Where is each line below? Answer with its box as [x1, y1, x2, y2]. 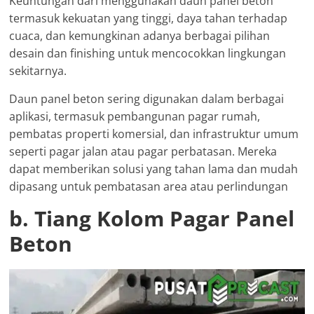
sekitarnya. [9, 62, 67, 78]
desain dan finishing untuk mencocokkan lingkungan [9, 45, 287, 61]
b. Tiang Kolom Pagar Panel [9, 203, 295, 233]
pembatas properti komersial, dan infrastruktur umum [9, 125, 299, 142]
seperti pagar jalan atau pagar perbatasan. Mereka [9, 143, 278, 159]
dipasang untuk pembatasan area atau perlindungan [9, 178, 289, 194]
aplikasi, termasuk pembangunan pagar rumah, [9, 108, 261, 124]
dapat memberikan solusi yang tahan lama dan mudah [9, 161, 299, 177]
